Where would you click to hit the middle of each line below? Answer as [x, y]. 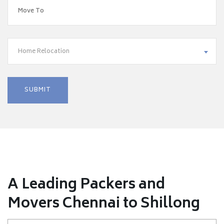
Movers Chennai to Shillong [104, 204]
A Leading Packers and [86, 185]
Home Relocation [44, 52]
